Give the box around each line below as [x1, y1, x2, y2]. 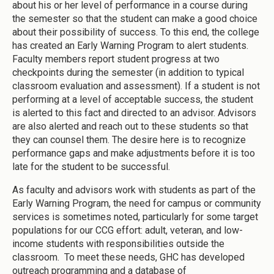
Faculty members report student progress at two [12, 53, 220, 65]
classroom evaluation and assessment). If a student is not [12, 80, 260, 92]
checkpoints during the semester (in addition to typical [12, 67, 244, 79]
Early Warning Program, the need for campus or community [12, 198, 261, 210]
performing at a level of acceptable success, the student [12, 94, 253, 106]
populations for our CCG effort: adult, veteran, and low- [12, 224, 243, 237]
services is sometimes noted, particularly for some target [12, 211, 258, 223]
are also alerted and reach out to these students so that [12, 120, 248, 133]
